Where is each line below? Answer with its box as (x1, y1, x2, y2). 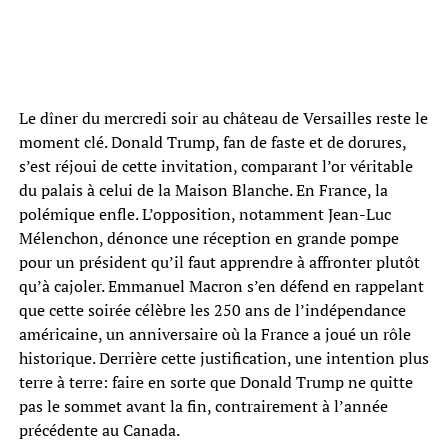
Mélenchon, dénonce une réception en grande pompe (18, 226, 399, 249)
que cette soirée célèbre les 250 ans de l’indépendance (18, 298, 406, 321)
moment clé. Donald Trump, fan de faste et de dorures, (18, 130, 406, 153)
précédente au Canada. (18, 418, 180, 441)
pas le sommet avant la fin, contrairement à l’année (18, 394, 388, 417)
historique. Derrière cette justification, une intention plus (18, 346, 429, 369)
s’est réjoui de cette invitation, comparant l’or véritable (18, 154, 413, 177)
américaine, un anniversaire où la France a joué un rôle (18, 322, 411, 345)
